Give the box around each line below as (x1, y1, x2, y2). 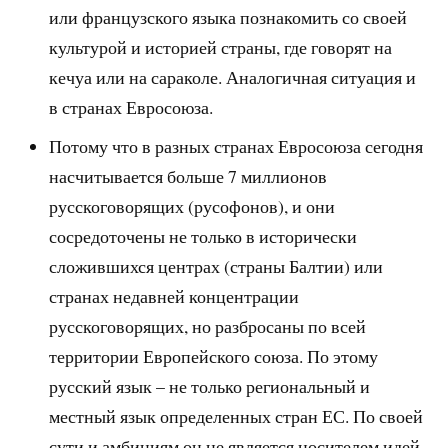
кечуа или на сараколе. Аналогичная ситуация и (49, 64, 417, 89)
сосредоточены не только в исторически (49, 223, 358, 248)
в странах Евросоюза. (49, 94, 214, 119)
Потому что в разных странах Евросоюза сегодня (49, 133, 424, 158)
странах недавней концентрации (49, 283, 300, 308)
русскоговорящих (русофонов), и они (49, 193, 336, 218)
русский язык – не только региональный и (49, 373, 371, 398)
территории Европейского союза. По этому (49, 343, 379, 368)
